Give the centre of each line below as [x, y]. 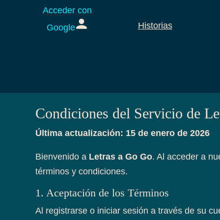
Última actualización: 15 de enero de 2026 [123, 133]
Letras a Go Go [121, 156]
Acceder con [68, 10]
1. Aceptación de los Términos [102, 192]
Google [61, 27]
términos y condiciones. [82, 171]
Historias [155, 25]
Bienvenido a [62, 156]
